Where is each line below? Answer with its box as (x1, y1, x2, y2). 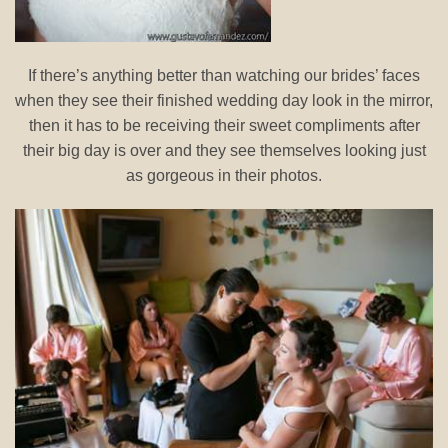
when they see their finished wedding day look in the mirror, (15, 91, 433, 109)
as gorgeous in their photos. (126, 166, 322, 184)
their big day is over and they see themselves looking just (22, 141, 426, 159)
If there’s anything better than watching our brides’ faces (28, 66, 420, 84)
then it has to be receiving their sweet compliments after (28, 116, 420, 134)
